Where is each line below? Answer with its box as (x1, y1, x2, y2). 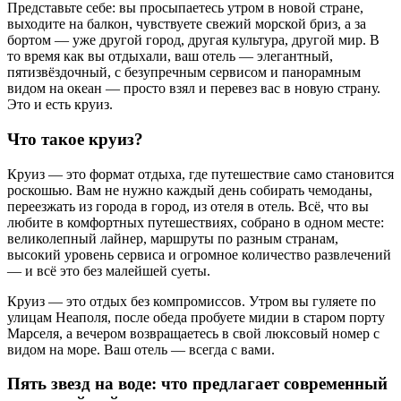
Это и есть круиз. (7, 97, 113, 113)
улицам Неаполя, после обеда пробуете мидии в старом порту (7, 309, 385, 325)
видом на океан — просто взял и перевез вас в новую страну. (7, 81, 380, 97)
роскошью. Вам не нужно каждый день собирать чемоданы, (7, 182, 372, 198)
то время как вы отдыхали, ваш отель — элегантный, (7, 48, 333, 64)
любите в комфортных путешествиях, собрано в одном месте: (7, 214, 384, 230)
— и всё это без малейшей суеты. (7, 262, 210, 278)
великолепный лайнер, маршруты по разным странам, (7, 230, 338, 246)
